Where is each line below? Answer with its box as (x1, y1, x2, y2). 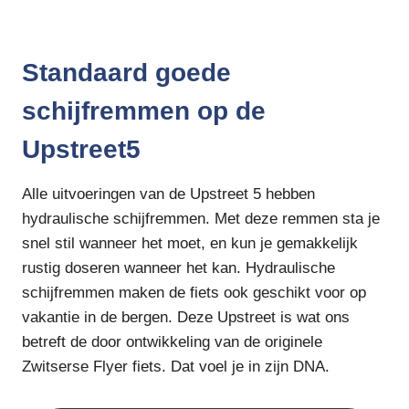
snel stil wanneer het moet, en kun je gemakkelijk (22, 235, 358, 253)
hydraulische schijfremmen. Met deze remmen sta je (22, 210, 380, 228)
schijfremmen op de (22, 97, 266, 126)
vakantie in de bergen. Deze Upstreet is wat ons (22, 309, 350, 327)
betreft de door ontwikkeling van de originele (22, 333, 322, 351)
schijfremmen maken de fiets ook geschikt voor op (22, 284, 366, 302)
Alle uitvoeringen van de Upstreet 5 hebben (22, 185, 315, 204)
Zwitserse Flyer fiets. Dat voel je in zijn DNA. (22, 358, 330, 376)
